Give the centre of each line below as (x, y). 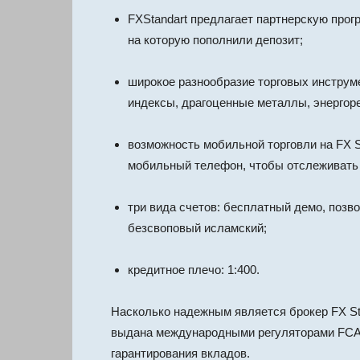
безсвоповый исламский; (197, 228)
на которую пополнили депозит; (215, 40)
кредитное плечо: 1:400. (194, 270)
